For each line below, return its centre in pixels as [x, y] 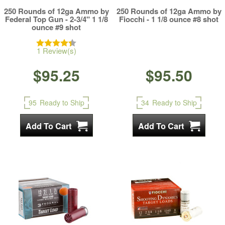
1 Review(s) [56, 50]
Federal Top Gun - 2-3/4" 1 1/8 [56, 19]
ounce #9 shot [56, 27]
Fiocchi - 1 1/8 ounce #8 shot [169, 19]
